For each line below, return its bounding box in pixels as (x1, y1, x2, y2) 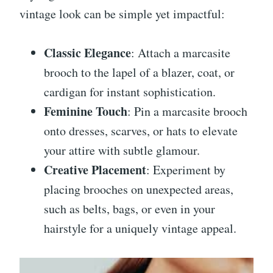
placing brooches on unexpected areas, (44, 181, 233, 198)
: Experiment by (146, 161, 225, 179)
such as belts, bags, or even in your (44, 200, 215, 218)
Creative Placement (44, 161, 146, 179)
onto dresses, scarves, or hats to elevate (44, 122, 238, 140)
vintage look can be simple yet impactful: (19, 5, 225, 23)
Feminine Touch (44, 102, 127, 121)
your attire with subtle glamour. (44, 142, 200, 159)
